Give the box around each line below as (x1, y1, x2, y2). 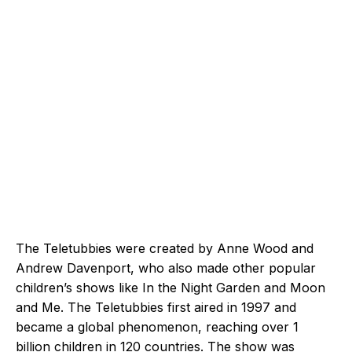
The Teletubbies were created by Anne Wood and (16, 240, 313, 257)
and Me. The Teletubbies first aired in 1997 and (16, 299, 296, 316)
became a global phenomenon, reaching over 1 (16, 319, 299, 335)
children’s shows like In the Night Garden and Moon (16, 280, 325, 296)
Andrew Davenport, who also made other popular (16, 260, 316, 277)
